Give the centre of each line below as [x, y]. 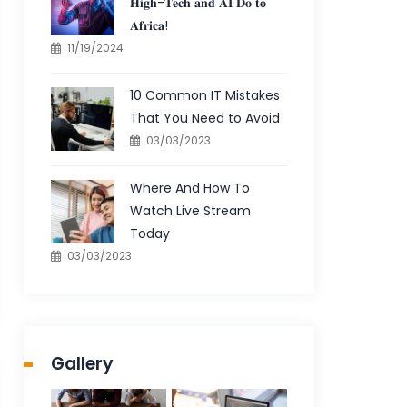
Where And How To [190, 188]
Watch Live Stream [191, 211]
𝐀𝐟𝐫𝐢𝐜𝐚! [149, 25]
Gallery [83, 364]
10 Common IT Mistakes [205, 95]
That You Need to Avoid [205, 118]
